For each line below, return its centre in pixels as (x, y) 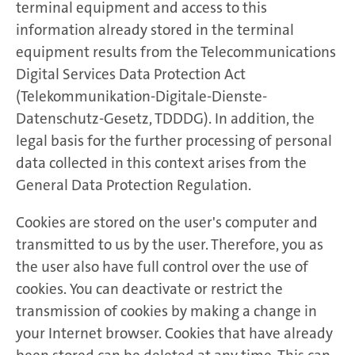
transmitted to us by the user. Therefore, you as (170, 245)
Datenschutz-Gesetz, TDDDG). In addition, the (165, 119)
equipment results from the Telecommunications (176, 52)
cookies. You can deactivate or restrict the (149, 289)
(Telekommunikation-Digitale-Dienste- (141, 97)
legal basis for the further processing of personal (174, 141)
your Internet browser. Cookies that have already (174, 334)
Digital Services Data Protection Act (131, 74)
